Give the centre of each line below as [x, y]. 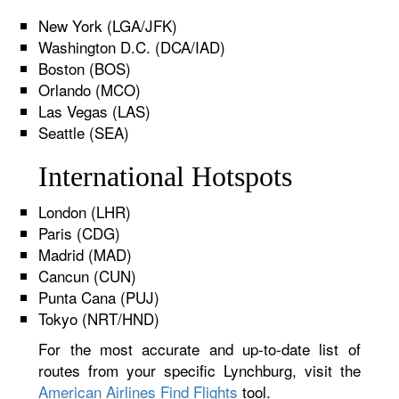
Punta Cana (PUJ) [99, 297]
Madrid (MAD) [85, 254]
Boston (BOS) [85, 68]
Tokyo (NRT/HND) [99, 318]
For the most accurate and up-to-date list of [199, 349]
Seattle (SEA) [84, 132]
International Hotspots [166, 176]
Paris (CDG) [80, 233]
